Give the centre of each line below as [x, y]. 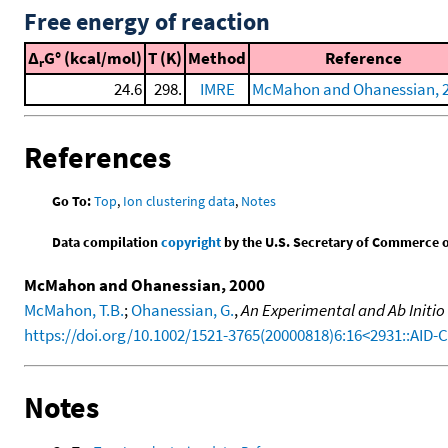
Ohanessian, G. [182, 309]
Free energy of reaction [147, 22]
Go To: [72, 200]
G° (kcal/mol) [93, 58]
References [97, 156]
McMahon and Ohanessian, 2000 [144, 284]
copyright [191, 241]
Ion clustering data [179, 200]
